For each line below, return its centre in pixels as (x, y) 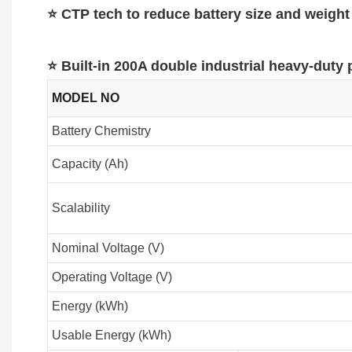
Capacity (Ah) (90, 164)
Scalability (81, 208)
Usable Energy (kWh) (113, 335)
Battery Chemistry (101, 131)
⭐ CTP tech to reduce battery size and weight (198, 15)
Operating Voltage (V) (112, 277)
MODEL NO (85, 98)
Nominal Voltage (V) (108, 248)
